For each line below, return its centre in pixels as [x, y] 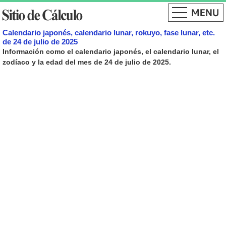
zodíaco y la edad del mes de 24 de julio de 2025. [87, 62]
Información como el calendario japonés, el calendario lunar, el [111, 51]
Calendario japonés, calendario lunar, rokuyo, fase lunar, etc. [109, 33]
